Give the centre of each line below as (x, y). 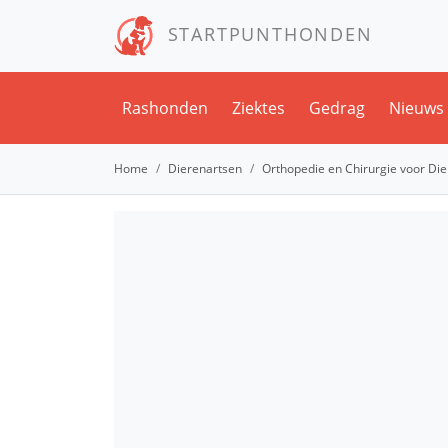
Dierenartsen (205, 168)
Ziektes (258, 108)
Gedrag (337, 108)
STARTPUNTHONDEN (263, 33)
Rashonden (165, 108)
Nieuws (416, 108)
